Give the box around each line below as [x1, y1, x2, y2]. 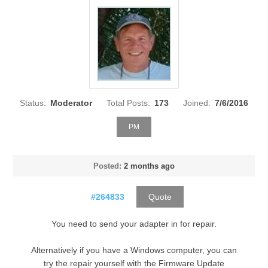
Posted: [93, 162, 121, 171]
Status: [20, 98, 46, 108]
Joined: [183, 98, 211, 108]
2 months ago [124, 162, 175, 171]
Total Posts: [106, 98, 150, 108]
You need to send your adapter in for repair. [51, 219, 217, 229]
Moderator [50, 98, 92, 108]
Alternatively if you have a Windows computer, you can [31, 245, 237, 255]
